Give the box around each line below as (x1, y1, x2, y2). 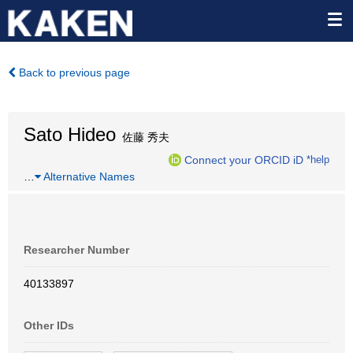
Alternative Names (41, 170, 135, 183)
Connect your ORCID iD (184, 153, 303, 166)
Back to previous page (16, 66, 130, 79)
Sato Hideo (24, 124, 116, 145)
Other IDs (24, 319, 74, 332)
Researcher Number (24, 243, 129, 256)
